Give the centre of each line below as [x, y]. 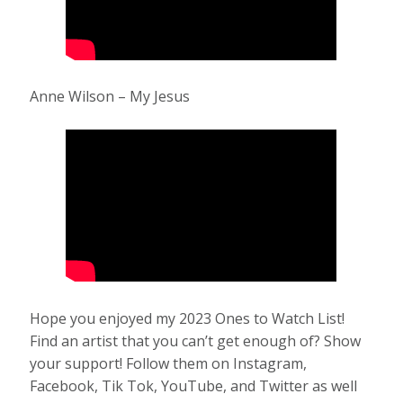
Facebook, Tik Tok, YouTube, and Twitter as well [194, 385]
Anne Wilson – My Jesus [110, 97]
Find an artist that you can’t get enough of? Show [196, 340]
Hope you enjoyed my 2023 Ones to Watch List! [188, 318]
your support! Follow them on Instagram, [169, 363]
